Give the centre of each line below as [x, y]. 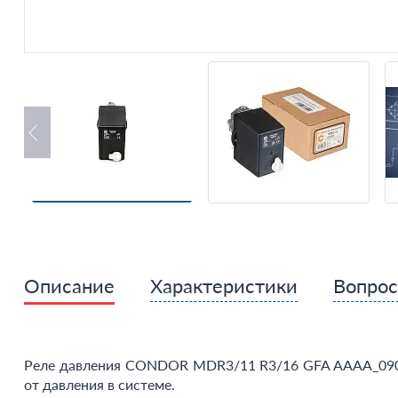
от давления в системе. [99, 384]
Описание [69, 286]
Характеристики [223, 286]
